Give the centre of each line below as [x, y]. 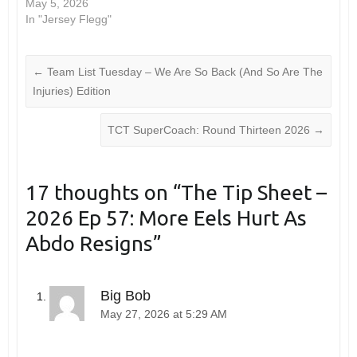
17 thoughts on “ [103, 192]
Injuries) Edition [71, 90]
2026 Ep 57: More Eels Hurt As [166, 218]
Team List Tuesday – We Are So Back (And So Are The [183, 71]
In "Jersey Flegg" [68, 19]
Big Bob [125, 295]
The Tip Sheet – [253, 192]
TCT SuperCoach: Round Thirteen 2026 [211, 129]
